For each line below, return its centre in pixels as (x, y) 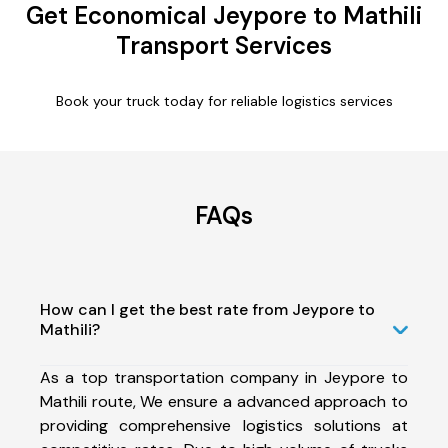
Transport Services (224, 45)
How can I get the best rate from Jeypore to (207, 309)
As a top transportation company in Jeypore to (224, 377)
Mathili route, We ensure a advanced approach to (224, 401)
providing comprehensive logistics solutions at (224, 425)
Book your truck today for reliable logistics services (224, 100)
